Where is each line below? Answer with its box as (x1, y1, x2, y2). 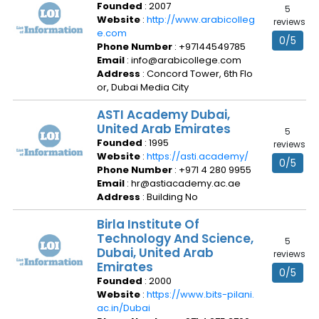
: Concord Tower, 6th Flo (142, 67, 253, 80)
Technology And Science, (97, 230, 253, 247)
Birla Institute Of (97, 216, 199, 233)
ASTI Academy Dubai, (97, 106, 230, 123)
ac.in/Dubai (97, 301, 150, 315)
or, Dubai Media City (97, 80, 189, 94)
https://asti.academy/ (147, 150, 249, 163)
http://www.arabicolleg (147, 13, 255, 26)
